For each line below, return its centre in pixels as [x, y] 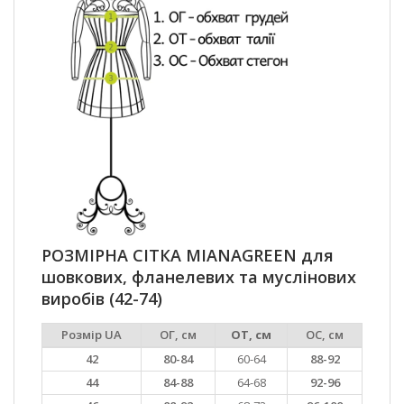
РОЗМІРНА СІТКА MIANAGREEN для [188, 255]
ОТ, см [251, 334]
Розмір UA [92, 334]
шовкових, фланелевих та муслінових [199, 276]
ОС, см [325, 334]
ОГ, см [178, 334]
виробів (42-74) [102, 298]
